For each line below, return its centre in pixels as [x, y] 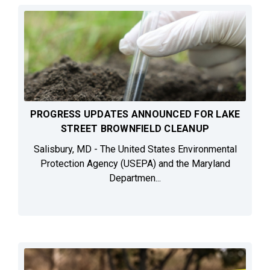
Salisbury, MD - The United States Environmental [135, 149]
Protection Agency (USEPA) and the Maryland [135, 164]
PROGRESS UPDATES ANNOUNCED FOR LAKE [135, 115]
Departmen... [135, 178]
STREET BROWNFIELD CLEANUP [135, 129]
